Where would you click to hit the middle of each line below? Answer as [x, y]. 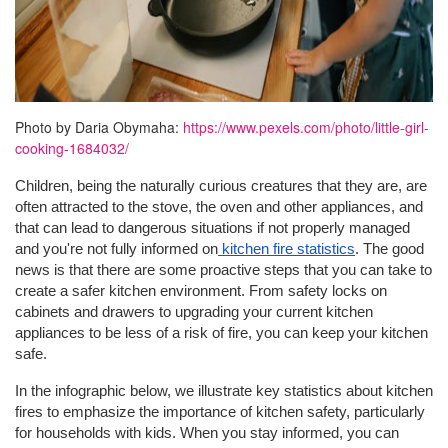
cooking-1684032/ [72, 148]
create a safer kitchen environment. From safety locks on [201, 291]
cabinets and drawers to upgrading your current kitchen [194, 312]
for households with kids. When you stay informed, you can [207, 433]
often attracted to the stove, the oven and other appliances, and [219, 207]
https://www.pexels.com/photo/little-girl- [306, 127]
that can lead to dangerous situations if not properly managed [212, 228]
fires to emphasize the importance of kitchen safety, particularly [220, 412]
